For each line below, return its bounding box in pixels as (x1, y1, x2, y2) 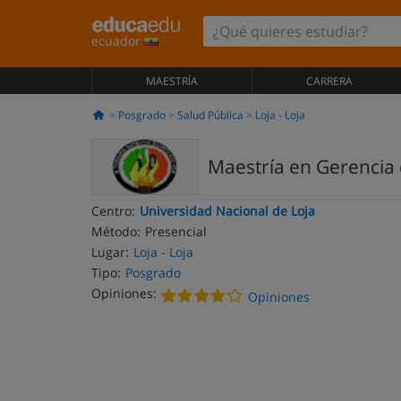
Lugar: (91, 243, 129, 260)
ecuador (91, 32, 144, 49)
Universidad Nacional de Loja (140, 202, 315, 219)
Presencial (145, 223, 207, 240)
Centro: (91, 202, 135, 219)
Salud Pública (176, 107, 243, 123)
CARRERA (305, 73, 353, 89)
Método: (91, 223, 141, 240)
